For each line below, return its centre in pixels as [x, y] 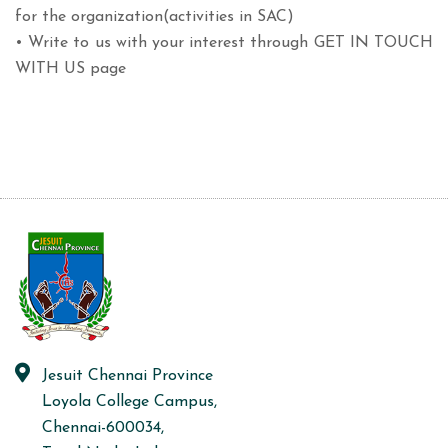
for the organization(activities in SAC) [154, 17]
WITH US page [70, 69]
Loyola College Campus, [129, 402]
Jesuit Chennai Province [127, 376]
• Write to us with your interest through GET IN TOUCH [224, 43]
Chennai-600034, [103, 428]
